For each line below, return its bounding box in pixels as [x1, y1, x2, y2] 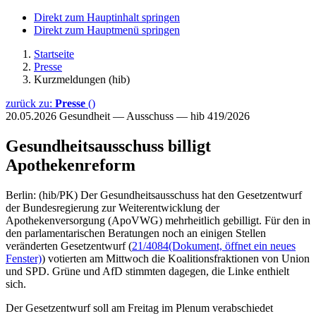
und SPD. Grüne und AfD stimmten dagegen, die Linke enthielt [6, 265, 289, 277]
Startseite [34, 48, 74, 60]
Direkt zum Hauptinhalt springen [34, 11, 180, 23]
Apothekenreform [6, 155, 135, 174]
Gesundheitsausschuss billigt [6, 136, 211, 155]
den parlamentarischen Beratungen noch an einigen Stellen [6, 226, 266, 239]
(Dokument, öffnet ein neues [169, 239, 296, 252]
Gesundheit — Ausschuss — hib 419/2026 [59, 110, 250, 122]
